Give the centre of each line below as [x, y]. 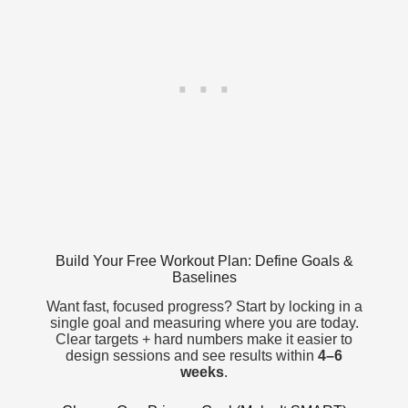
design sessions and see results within [192, 356]
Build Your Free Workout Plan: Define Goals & [204, 260]
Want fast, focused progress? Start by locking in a [204, 307]
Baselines [204, 277]
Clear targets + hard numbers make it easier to [204, 340]
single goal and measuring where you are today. [204, 323]
